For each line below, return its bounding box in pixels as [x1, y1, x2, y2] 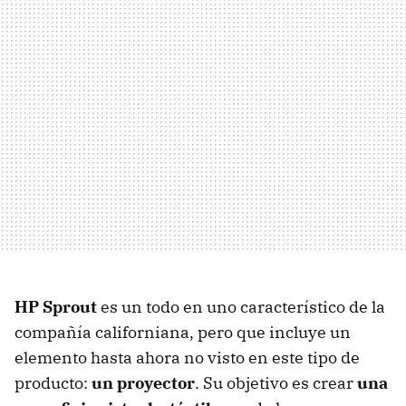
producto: [14, 372, 92, 394]
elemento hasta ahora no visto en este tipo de [14, 347, 360, 369]
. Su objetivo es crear [195, 372, 357, 394]
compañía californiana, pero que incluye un [14, 322, 351, 343]
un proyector [92, 372, 195, 394]
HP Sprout [14, 296, 97, 318]
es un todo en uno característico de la [97, 296, 385, 318]
